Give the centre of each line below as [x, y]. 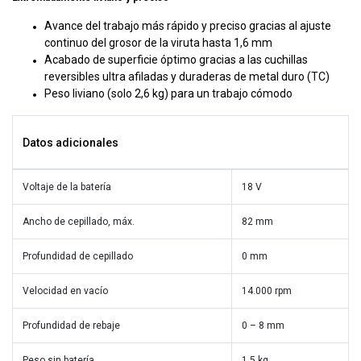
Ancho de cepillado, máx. [79, 221]
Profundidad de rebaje [71, 325]
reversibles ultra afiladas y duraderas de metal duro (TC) [187, 76]
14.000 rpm [267, 290]
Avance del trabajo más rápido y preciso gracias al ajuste [188, 25]
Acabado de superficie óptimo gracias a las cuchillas [176, 59]
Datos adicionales [71, 142]
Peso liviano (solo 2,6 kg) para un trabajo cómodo [168, 93]
